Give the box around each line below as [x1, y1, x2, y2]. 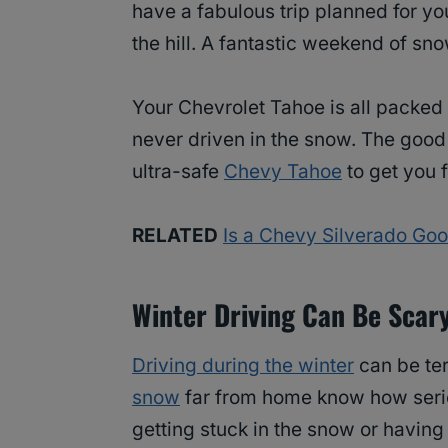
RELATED [132, 224, 218, 248]
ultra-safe [132, 160, 224, 184]
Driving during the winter [132, 354, 354, 378]
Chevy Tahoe [224, 160, 342, 184]
